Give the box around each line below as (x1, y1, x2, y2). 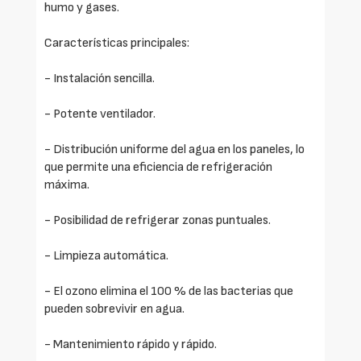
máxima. (44, 177, 89, 193)
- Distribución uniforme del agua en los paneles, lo (44, 142, 305, 158)
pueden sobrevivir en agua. (44, 301, 185, 317)
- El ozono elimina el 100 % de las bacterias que (44, 284, 293, 300)
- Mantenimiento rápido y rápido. (44, 337, 217, 353)
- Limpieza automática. (44, 248, 168, 264)
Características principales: (44, 35, 189, 52)
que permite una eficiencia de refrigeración (44, 160, 272, 176)
